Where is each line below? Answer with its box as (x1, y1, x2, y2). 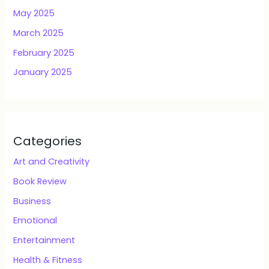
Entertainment (13, 234, 76, 246)
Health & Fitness (13, 253, 83, 266)
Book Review (13, 175, 67, 188)
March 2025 (13, 26, 64, 39)
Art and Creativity (13, 156, 90, 168)
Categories (13, 133, 82, 150)
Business (13, 195, 52, 207)
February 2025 (13, 46, 75, 59)
